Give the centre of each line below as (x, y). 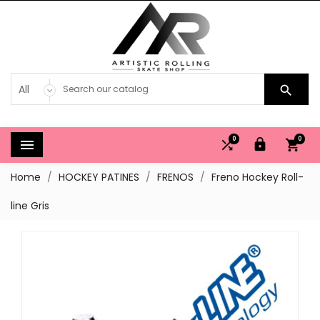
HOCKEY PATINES (99, 177)
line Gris (30, 206)
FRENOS (175, 177)
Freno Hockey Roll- (257, 177)
